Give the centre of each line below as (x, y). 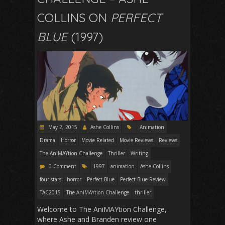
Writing (139, 153)
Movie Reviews (136, 140)
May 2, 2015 (62, 127)
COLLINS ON (74, 17)
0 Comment (63, 166)
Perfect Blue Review (143, 179)
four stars (50, 179)
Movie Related (98, 140)
